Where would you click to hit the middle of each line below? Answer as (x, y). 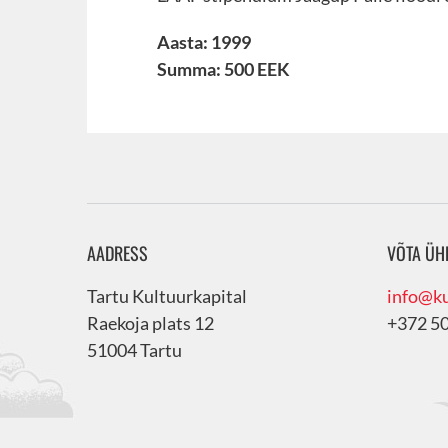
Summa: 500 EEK (223, 69)
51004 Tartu (134, 350)
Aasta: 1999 (204, 42)
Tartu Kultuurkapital (167, 296)
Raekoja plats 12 (150, 323)
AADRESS (117, 253)
